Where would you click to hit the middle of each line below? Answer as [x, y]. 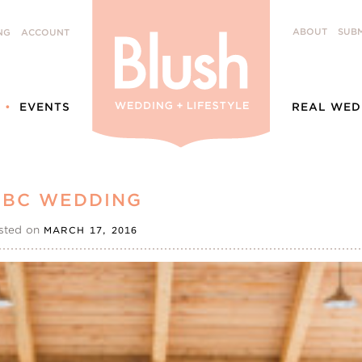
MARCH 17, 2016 [91, 230]
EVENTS [45, 107]
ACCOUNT [45, 33]
